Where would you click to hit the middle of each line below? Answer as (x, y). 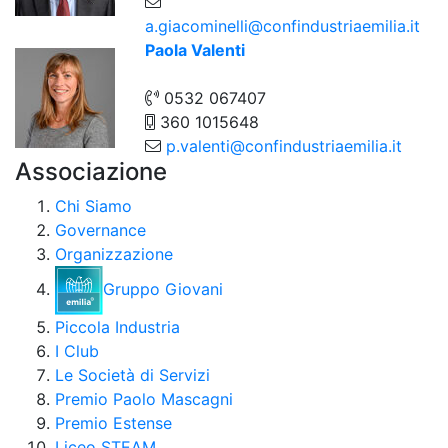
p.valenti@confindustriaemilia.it (284, 146)
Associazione (91, 172)
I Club (77, 350)
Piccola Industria (117, 326)
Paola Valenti (195, 50)
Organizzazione (114, 254)
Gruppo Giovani (163, 288)
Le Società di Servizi (132, 374)
